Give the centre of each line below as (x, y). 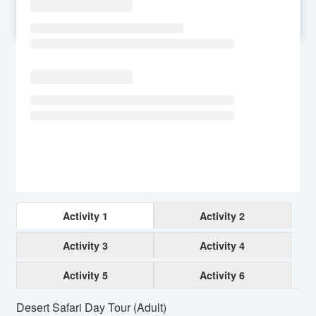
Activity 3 (85, 245)
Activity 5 (85, 275)
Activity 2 (223, 216)
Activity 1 (85, 216)
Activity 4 (223, 245)
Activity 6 (223, 275)
